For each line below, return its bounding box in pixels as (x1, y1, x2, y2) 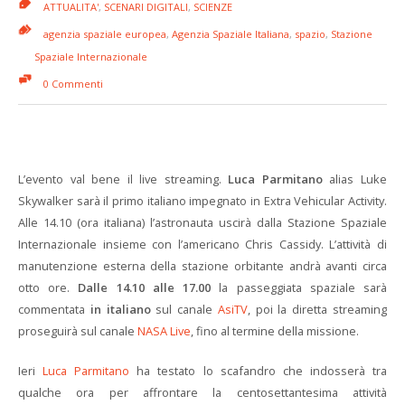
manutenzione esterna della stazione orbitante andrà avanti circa (18, 258, 387, 274)
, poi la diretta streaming (247, 301, 388, 317)
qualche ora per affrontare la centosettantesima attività (18, 384, 387, 400)
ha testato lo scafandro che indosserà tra (129, 363, 388, 379)
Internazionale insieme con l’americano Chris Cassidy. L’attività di (18, 236, 387, 252)
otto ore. (18, 279, 79, 296)
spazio (295, 27, 325, 41)
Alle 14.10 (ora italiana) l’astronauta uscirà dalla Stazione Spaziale (18, 214, 387, 231)
